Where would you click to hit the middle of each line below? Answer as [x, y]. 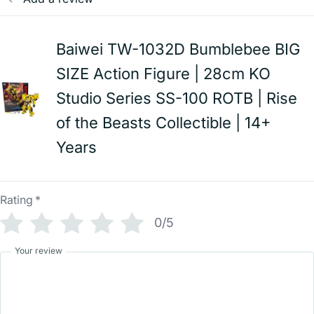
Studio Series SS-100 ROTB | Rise [177, 98]
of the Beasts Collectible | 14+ [164, 123]
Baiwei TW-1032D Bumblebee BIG [178, 49]
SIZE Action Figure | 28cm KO [163, 74]
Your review [39, 251]
